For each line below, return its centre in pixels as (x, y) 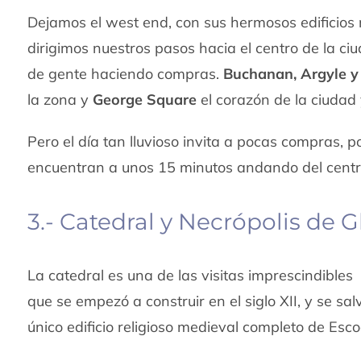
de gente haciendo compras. (126, 73)
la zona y (60, 99)
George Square (145, 99)
